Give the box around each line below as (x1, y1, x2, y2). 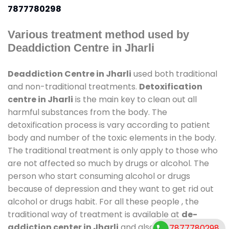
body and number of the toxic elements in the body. (8, 131, 216, 144)
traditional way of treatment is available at (8, 208, 181, 220)
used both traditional (131, 67, 217, 80)
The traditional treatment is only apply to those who (8, 144, 218, 156)
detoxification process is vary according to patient (8, 119, 210, 131)
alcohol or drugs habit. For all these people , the (8, 195, 199, 208)
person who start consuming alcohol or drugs (8, 170, 190, 182)
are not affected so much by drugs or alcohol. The (8, 157, 209, 169)
